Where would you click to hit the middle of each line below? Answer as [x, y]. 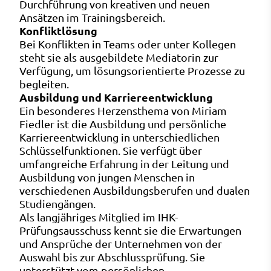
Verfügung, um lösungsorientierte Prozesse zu [132, 70]
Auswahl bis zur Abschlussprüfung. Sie [112, 256]
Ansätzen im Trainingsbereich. [92, 17]
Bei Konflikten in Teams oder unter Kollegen [128, 44]
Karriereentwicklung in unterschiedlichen [119, 137]
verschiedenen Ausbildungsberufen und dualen [135, 190]
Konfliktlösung [58, 30]
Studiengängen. [57, 203]
